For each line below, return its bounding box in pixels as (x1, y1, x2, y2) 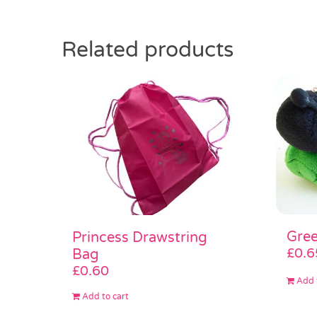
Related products (62, 36, 234, 63)
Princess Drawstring (72, 229, 207, 246)
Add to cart (82, 291, 129, 301)
